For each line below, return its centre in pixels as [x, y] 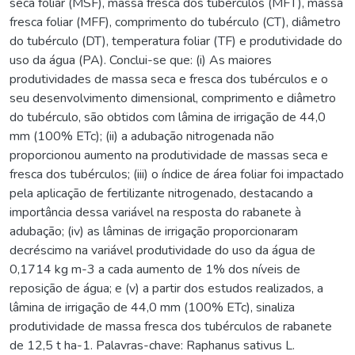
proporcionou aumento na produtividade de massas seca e [169, 155]
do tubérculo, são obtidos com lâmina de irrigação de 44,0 [168, 117]
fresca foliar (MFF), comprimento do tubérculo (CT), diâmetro [175, 22]
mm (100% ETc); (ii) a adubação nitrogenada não [142, 136]
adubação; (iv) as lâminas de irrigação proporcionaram [154, 231]
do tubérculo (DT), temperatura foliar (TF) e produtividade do [176, 41]
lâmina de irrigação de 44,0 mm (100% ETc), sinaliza [152, 307]
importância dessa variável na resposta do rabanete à [155, 212]
